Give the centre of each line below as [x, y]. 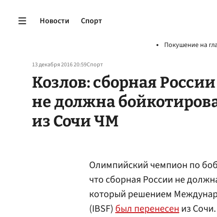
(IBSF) [102, 209]
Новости [54, 21]
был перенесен [147, 209]
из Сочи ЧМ [75, 121]
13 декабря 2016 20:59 [59, 65]
